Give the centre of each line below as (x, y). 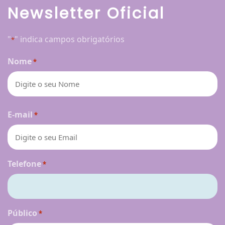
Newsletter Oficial (86, 14)
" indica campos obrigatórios (70, 39)
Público (22, 213)
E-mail (20, 115)
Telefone (24, 164)
